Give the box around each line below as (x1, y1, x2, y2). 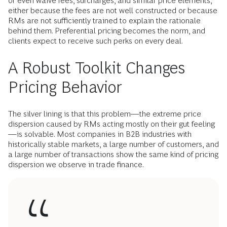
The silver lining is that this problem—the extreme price (8, 109, 201, 119)
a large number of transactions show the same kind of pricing (8, 150, 218, 159)
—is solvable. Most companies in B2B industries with (8, 130, 192, 139)
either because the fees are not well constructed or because (8, 6, 217, 15)
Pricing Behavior (8, 78, 122, 97)
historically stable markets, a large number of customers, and (8, 140, 219, 149)
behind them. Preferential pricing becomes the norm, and (8, 26, 205, 35)
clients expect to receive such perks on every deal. (8, 36, 183, 46)
